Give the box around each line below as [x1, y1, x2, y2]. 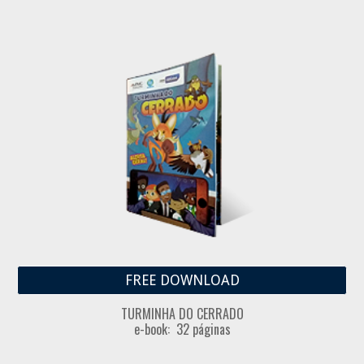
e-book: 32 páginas [133, 319, 231, 340]
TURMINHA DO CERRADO [120, 304, 244, 324]
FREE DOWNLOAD [124, 272, 240, 289]
